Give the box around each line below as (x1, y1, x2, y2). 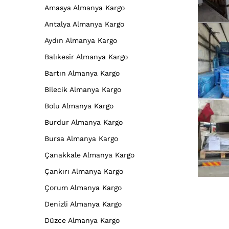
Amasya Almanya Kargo (44, 3, 125, 12)
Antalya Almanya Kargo (44, 19, 124, 28)
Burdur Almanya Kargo (44, 118, 123, 126)
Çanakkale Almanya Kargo (44, 150, 134, 159)
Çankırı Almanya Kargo (44, 167, 123, 175)
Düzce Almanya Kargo (44, 216, 120, 224)
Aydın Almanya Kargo (44, 36, 117, 44)
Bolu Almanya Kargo (44, 101, 113, 110)
